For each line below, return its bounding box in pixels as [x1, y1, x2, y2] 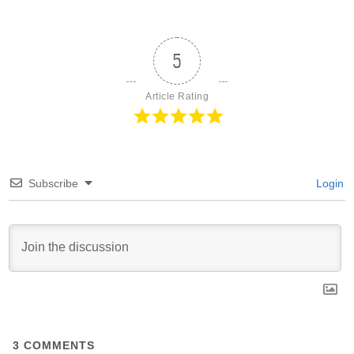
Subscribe [28, 176, 78, 190]
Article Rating [145, 90, 209, 102]
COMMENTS [20, 338, 95, 352]
